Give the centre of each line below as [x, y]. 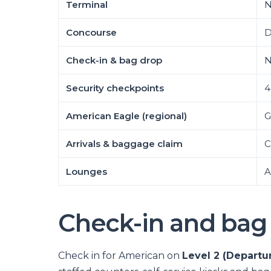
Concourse [91, 32]
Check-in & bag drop [114, 60]
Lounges [87, 171]
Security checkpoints [115, 88]
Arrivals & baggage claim [124, 144]
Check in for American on [120, 256]
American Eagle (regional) [126, 116]
